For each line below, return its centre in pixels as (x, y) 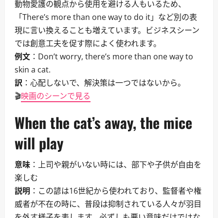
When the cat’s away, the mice (103, 122)
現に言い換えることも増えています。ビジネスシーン (107, 30)
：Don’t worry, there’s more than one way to (112, 56)
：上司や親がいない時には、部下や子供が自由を (116, 164)
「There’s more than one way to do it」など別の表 (106, 17)
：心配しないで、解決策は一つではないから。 (104, 83)
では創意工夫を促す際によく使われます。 (88, 43)
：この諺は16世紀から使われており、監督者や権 (116, 191)
